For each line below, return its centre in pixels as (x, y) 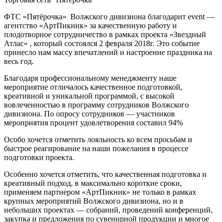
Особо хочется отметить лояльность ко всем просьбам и (98, 139)
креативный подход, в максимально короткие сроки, (93, 183)
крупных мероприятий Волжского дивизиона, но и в (94, 201)
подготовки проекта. (39, 157)
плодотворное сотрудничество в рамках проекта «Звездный (105, 34)
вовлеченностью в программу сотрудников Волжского (96, 105)
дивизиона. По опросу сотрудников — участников (89, 113)
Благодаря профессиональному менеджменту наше (90, 78)
